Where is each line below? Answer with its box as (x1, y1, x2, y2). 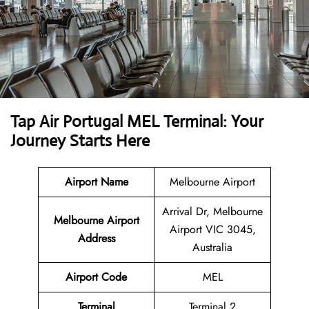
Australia (192, 239, 232, 256)
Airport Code (66, 269, 127, 286)
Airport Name (64, 174, 128, 190)
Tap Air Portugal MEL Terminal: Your (10, 111, 263, 132)
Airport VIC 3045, (169, 221, 256, 238)
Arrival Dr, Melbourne (162, 203, 263, 220)
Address (77, 230, 115, 247)
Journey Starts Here (10, 130, 150, 152)
